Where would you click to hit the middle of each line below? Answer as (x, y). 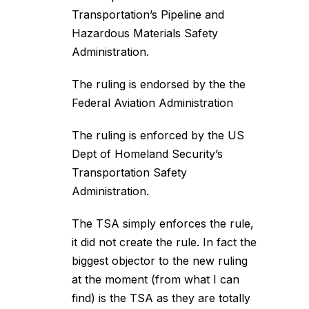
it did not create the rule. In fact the (164, 242)
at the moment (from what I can (156, 279)
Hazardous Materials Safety (145, 33)
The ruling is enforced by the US (158, 135)
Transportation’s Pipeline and (148, 14)
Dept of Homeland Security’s (147, 154)
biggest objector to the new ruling (160, 261)
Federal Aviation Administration (152, 103)
